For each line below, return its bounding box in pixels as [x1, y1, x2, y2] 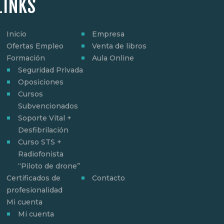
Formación [6, 53, 45, 62]
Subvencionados [17, 101, 78, 110]
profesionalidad [6, 185, 63, 194]
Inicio [6, 29, 27, 38]
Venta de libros [92, 41, 147, 50]
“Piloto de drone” [17, 161, 80, 170]
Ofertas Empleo [6, 41, 64, 50]
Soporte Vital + [17, 113, 71, 122]
